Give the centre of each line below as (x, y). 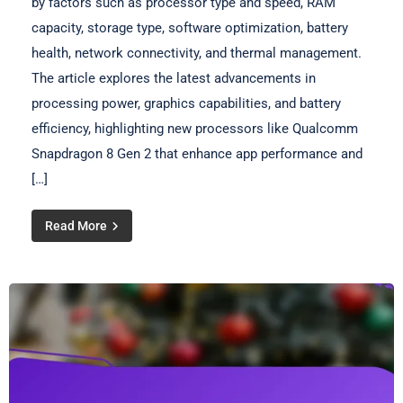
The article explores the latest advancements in (174, 78)
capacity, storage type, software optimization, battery (190, 27)
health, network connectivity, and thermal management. (197, 53)
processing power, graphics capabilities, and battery (186, 103)
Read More (77, 225)
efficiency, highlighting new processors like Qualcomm (195, 128)
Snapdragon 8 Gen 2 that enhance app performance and (197, 153)
